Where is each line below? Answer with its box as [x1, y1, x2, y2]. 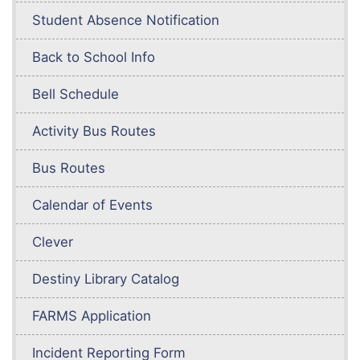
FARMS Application [32, 308, 151, 325]
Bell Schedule [32, 86, 119, 103]
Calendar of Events [32, 197, 153, 214]
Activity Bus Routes [32, 123, 156, 140]
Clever [32, 234, 73, 251]
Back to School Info [32, 49, 155, 66]
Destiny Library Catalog [32, 271, 179, 288]
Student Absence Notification [32, 12, 219, 29]
